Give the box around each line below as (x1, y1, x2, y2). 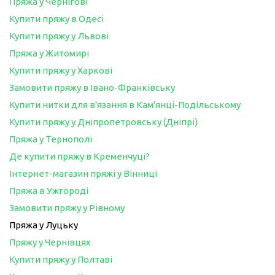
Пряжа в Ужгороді (9, 185, 88, 196)
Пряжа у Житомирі (9, 47, 89, 58)
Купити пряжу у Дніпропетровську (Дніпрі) (9, 116, 198, 127)
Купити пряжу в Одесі (9, 13, 104, 24)
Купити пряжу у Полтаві (9, 254, 112, 265)
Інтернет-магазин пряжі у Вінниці (9, 168, 157, 179)
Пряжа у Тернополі (9, 133, 92, 144)
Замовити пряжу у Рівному (9, 202, 125, 213)
